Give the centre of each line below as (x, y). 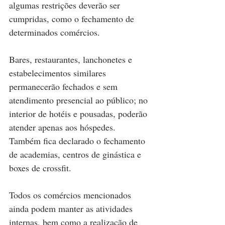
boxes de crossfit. (40, 168)
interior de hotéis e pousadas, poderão (79, 114)
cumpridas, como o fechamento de (73, 19)
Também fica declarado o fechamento (78, 141)
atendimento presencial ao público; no (80, 100)
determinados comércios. (54, 32)
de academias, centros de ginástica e (76, 154)
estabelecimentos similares (59, 73)
